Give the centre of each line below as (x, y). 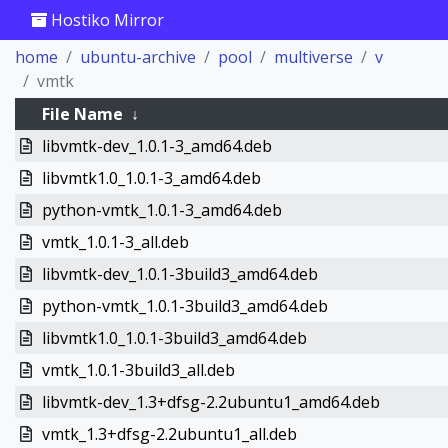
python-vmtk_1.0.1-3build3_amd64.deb (184, 306)
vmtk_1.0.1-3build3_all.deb (138, 370)
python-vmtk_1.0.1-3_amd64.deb (161, 210)
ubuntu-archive (138, 57)
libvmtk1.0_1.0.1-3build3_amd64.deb (174, 338)
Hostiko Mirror (105, 20)
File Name (82, 114)
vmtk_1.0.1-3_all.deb (115, 242)
